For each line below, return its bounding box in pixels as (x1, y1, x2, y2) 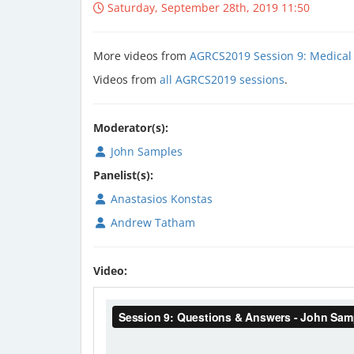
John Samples (107, 143, 183, 159)
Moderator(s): (93, 119, 168, 135)
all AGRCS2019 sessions (160, 71, 284, 87)
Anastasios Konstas (107, 190, 213, 206)
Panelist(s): (93, 167, 153, 183)
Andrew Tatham (107, 214, 195, 230)
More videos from (93, 47, 190, 63)
